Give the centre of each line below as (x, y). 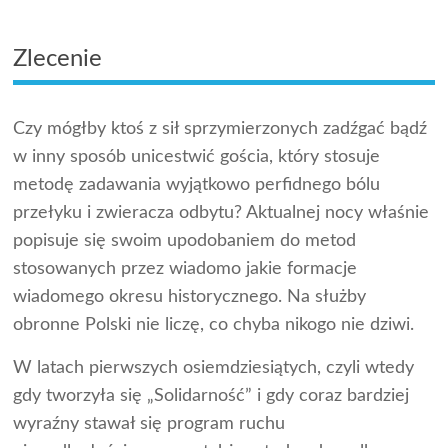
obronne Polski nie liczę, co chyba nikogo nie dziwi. (214, 324)
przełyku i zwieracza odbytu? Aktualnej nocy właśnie (221, 212)
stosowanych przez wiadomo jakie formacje (185, 268)
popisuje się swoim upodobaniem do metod (185, 240)
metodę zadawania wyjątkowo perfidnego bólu (197, 184)
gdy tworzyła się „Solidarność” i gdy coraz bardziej (211, 395)
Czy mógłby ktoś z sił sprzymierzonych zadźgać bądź (220, 128)
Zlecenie (58, 58)
